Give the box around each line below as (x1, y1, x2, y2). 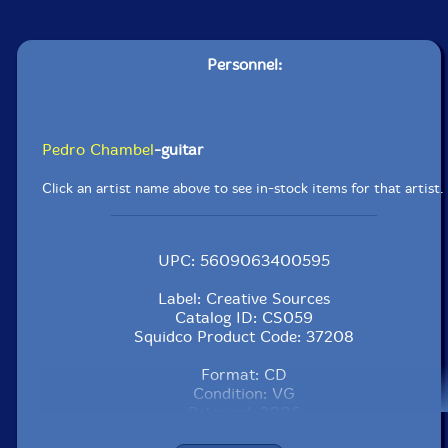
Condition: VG (193, 383, 295, 403)
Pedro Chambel (42, 139, 155, 159)
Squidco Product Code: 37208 (134, 326, 354, 346)
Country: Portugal (179, 421, 309, 441)
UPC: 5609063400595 (158, 250, 330, 270)
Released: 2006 (187, 402, 301, 422)
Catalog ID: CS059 (175, 307, 313, 327)
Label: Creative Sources (158, 288, 330, 308)
